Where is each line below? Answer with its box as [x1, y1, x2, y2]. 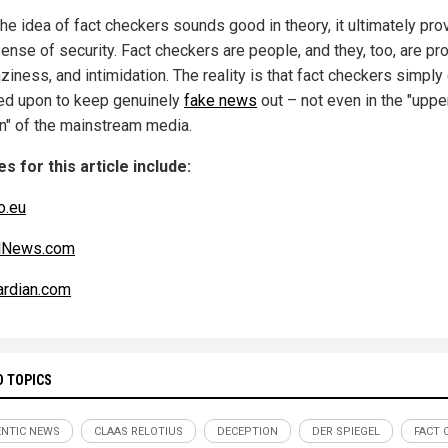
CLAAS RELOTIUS [94, 424, 183, 438]
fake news [184, 90, 257, 110]
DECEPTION [217, 424, 278, 438]
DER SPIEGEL [312, 424, 380, 438]
